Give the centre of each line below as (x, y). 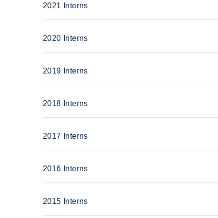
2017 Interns (65, 136)
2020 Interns (65, 38)
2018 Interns (65, 103)
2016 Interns (65, 168)
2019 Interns (65, 71)
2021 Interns (65, 5)
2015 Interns (65, 201)
